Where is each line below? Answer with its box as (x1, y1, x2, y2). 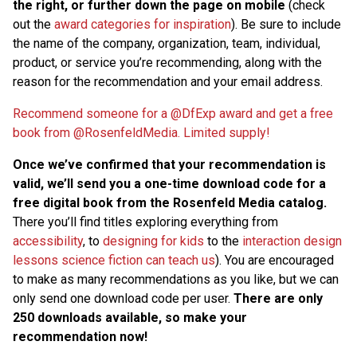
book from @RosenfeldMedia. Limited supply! (13, 125, 270, 140)
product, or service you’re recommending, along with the (13, 55, 322, 70)
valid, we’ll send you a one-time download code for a (13, 176, 326, 191)
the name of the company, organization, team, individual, (13, 36, 320, 51)
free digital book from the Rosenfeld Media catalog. (13, 195, 327, 210)
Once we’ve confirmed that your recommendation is (13, 157, 326, 172)
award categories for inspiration (54, 17, 231, 32)
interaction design (242, 233, 342, 249)
